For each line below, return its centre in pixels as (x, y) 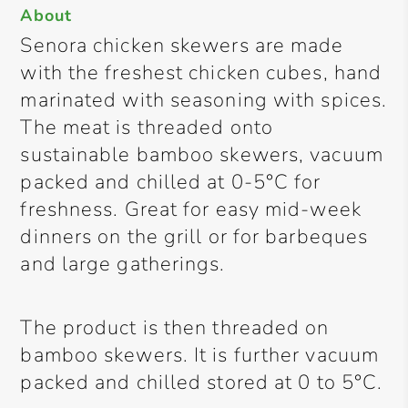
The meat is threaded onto (147, 127)
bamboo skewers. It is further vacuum (200, 355)
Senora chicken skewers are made (182, 46)
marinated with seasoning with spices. (204, 100)
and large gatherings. (123, 264)
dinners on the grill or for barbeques (194, 237)
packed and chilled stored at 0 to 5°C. (202, 382)
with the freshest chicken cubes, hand (201, 73)
